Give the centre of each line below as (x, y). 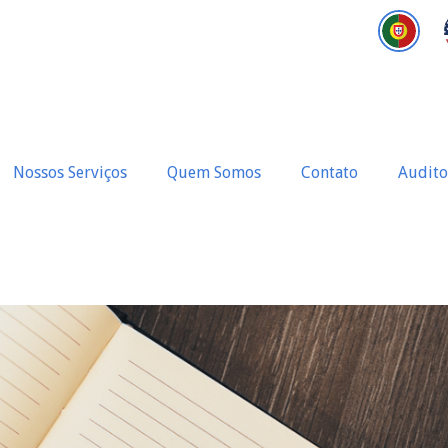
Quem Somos (213, 172)
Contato (329, 172)
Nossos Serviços (69, 172)
